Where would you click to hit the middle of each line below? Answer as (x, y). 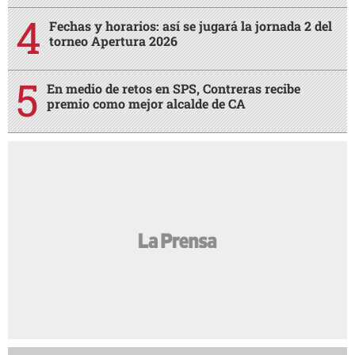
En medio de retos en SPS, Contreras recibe (174, 88)
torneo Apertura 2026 (113, 40)
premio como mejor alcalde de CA (146, 103)
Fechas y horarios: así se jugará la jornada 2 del (191, 25)
